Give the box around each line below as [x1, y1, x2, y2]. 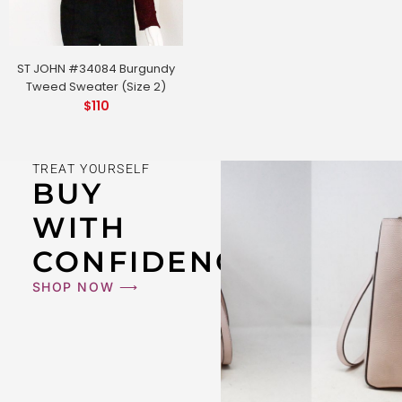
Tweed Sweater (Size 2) [26, 77, 166, 95]
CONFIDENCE [31, 243, 261, 279]
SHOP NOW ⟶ [31, 278, 139, 294]
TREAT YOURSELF [31, 161, 151, 176]
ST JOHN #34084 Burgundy [17, 59, 175, 77]
